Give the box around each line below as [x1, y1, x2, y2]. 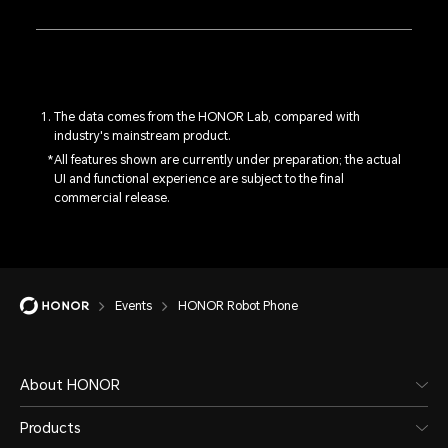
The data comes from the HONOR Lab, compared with [53, 110, 360, 125]
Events [115, 298, 152, 313]
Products [20, 419, 81, 436]
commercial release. [53, 191, 170, 206]
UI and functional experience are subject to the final [53, 172, 344, 187]
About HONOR [20, 376, 120, 393]
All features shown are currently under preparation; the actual [53, 153, 401, 168]
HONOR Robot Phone [178, 298, 298, 313]
